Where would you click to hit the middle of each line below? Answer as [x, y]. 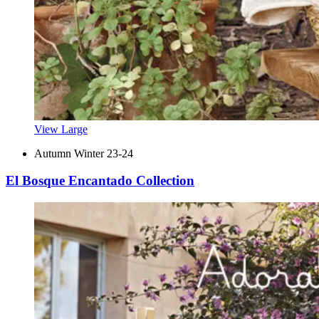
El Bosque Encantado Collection [100, 181]
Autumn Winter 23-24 [84, 153]
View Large [61, 129]
